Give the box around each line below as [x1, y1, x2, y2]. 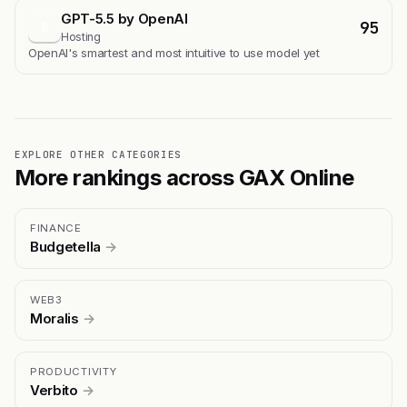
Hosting [61, 29, 101, 44]
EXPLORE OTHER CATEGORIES [15, 147, 182, 161]
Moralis [30, 309, 83, 327]
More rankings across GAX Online [15, 164, 354, 191]
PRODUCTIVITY [30, 364, 117, 378]
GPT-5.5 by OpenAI [61, 9, 188, 27]
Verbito [30, 381, 82, 399]
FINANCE [30, 221, 82, 234]
